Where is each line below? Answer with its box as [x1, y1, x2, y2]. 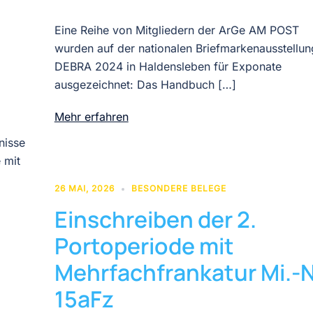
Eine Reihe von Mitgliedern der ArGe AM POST [54, 22, 299, 37]
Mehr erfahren [54, 109, 129, 124]
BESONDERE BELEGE [131, 182, 226, 194]
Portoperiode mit [54, 230, 234, 261]
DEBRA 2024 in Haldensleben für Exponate [54, 59, 282, 73]
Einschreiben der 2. [54, 203, 256, 235]
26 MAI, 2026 [54, 182, 115, 194]
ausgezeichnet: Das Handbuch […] [54, 77, 236, 92]
